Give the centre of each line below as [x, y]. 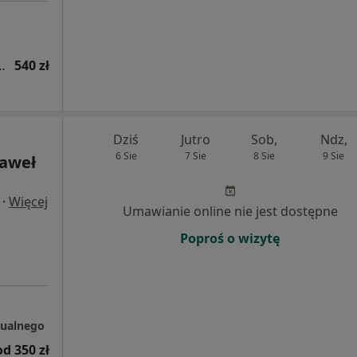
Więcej [28, 202]
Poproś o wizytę [230, 238]
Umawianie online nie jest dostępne [230, 211]
